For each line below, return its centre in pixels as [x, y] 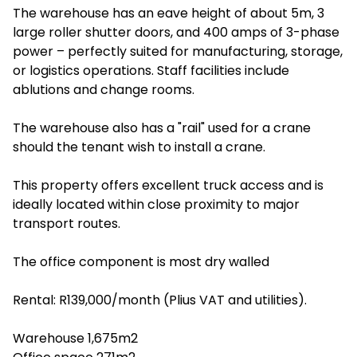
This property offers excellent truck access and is [168, 185]
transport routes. [67, 224]
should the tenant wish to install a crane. [139, 147]
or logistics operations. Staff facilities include [151, 71]
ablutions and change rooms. [104, 90]
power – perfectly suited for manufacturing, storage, [178, 51]
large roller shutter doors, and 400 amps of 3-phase [176, 32]
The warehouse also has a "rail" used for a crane [162, 128]
